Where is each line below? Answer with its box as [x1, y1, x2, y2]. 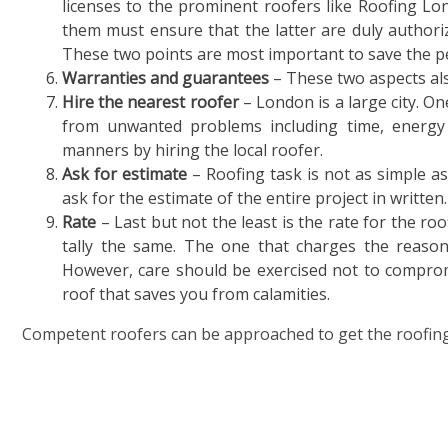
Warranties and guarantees [62, 67, 269, 89]
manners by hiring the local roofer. [62, 139, 323, 161]
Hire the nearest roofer [62, 91, 239, 113]
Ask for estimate [62, 163, 188, 185]
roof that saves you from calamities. [62, 283, 330, 305]
